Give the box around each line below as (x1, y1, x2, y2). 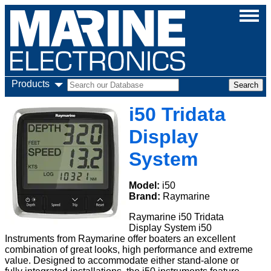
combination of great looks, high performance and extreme (5, 244, 253, 255)
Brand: (129, 191, 163, 201)
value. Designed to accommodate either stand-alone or (5, 255, 239, 266)
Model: (129, 180, 162, 191)
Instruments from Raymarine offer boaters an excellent (5, 233, 235, 244)
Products (11, 79, 50, 89)
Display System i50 (129, 223, 212, 233)
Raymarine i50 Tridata (129, 212, 224, 222)
